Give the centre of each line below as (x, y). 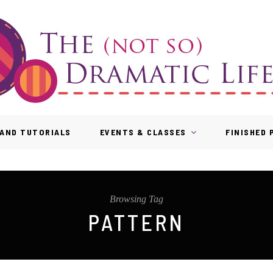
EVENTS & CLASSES (143, 132)
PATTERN (136, 222)
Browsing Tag (136, 199)
